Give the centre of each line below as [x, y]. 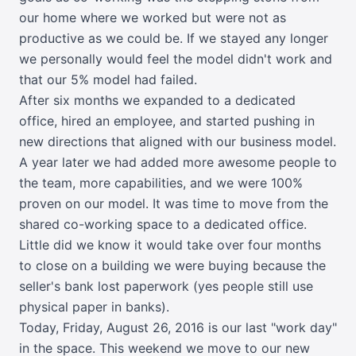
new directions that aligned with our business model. [178, 141]
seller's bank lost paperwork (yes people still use [166, 286]
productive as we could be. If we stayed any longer [174, 38]
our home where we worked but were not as [153, 17]
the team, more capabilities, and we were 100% [161, 182]
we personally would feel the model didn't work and [176, 58]
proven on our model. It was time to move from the [174, 203]
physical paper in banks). [94, 306]
